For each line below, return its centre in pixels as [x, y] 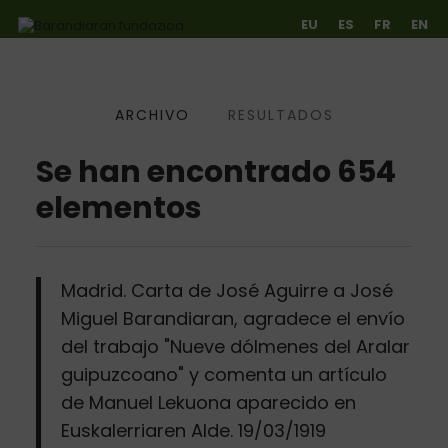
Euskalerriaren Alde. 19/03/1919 [193, 430]
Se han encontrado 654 [215, 171]
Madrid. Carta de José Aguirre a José [226, 290]
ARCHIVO [152, 115]
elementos [118, 207]
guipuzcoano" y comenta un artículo [223, 374]
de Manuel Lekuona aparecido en [208, 402]
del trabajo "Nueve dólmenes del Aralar [235, 346]
